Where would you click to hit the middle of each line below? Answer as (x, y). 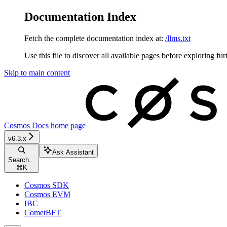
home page (67, 125)
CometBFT (43, 212)
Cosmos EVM (47, 194)
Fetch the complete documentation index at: (94, 38)
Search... (22, 160)
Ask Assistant (73, 152)
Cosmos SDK (47, 185)
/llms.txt (178, 38)
